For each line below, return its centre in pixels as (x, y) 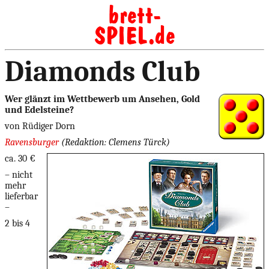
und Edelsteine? (39, 110)
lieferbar (21, 196)
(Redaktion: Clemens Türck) (116, 142)
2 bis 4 (17, 223)
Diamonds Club (102, 72)
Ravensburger (32, 142)
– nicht (19, 175)
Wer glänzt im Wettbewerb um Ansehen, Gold (102, 99)
